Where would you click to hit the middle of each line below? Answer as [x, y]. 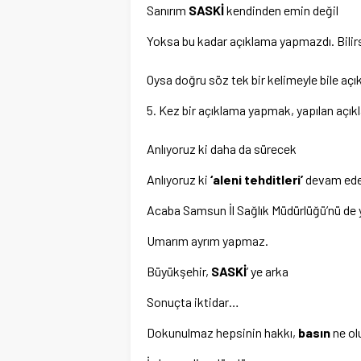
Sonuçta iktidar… [193, 302]
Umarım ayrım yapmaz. [207, 241]
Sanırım [168, 10]
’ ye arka [268, 271]
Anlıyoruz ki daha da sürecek [222, 149]
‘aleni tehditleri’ [257, 179]
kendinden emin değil [281, 10]
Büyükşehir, [179, 271]
